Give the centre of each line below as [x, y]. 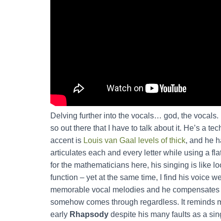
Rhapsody [89, 214]
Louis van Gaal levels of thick [134, 140]
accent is [67, 140]
